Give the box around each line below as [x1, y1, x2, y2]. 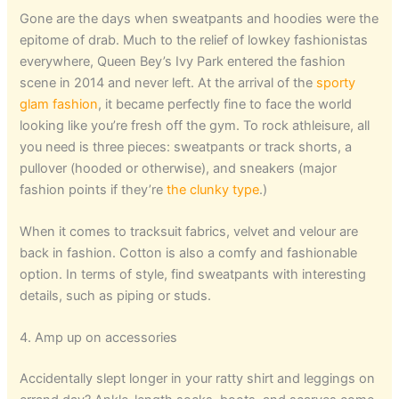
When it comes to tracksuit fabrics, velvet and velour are [20, 223, 359, 240]
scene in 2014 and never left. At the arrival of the [20, 74, 317, 91]
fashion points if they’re [20, 181, 167, 198]
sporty [316, 74, 356, 91]
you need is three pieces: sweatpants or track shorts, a [20, 138, 353, 155]
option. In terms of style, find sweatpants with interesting [20, 265, 367, 282]
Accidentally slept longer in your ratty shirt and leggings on [20, 370, 376, 387]
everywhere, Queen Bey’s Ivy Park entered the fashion [20, 53, 346, 69]
